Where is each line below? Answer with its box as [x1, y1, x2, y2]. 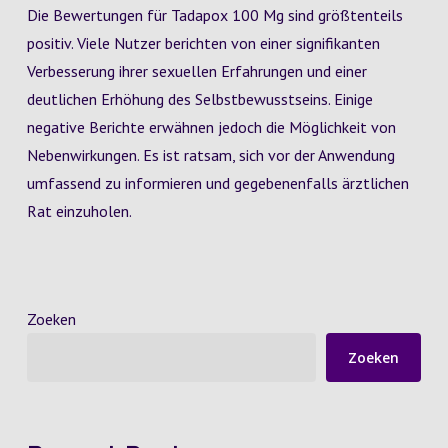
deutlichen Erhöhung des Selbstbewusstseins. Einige [26, 89, 373, 109]
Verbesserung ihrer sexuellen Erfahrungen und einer [26, 61, 367, 81]
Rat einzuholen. [26, 201, 132, 221]
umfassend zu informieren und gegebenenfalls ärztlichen [26, 173, 409, 193]
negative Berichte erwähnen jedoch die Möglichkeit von [26, 117, 396, 137]
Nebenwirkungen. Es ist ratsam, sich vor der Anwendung [26, 145, 395, 165]
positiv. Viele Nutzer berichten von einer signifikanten [26, 33, 380, 53]
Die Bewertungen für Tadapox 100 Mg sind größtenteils [26, 5, 403, 25]
